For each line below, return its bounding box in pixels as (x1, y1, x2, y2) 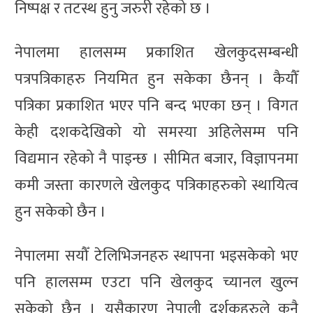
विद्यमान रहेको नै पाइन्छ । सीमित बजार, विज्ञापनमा (15, 145, 298, 172)
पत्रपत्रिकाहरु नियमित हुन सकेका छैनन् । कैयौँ (15, 66, 298, 92)
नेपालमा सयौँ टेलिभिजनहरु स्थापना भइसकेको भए (15, 242, 298, 269)
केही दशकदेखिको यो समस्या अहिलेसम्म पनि (15, 119, 298, 145)
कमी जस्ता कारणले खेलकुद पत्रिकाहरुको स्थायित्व (15, 172, 298, 198)
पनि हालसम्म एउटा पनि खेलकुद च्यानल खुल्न (15, 269, 298, 296)
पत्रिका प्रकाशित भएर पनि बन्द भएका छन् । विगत (15, 92, 298, 119)
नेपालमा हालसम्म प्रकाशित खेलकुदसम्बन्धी (15, 39, 298, 66)
